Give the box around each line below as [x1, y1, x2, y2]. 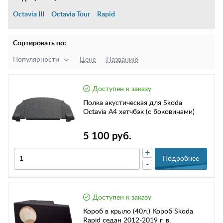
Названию [106, 56, 138, 63]
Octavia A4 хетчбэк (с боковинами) [83, 109, 195, 115]
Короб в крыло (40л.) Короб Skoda [83, 208, 193, 216]
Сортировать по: [13, 40, 66, 47]
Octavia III [13, 11, 44, 18]
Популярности [13, 56, 59, 63]
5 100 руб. [83, 131, 131, 142]
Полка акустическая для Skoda [83, 100, 182, 107]
